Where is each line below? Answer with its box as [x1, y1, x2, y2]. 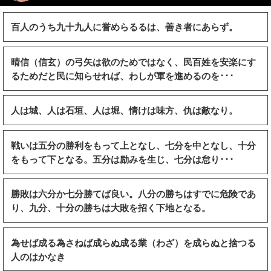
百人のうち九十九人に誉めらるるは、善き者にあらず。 [11, 21, 238, 32]
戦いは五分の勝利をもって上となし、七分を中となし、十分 [11, 140, 256, 151]
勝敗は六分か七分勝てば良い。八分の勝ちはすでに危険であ [11, 188, 256, 199]
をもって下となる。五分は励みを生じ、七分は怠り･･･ [11, 154, 235, 165]
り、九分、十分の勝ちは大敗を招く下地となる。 [11, 202, 211, 213]
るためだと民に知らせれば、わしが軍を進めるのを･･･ [11, 70, 235, 81]
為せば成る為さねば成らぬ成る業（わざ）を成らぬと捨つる [11, 237, 256, 248]
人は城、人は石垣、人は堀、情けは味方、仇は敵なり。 [11, 105, 238, 116]
